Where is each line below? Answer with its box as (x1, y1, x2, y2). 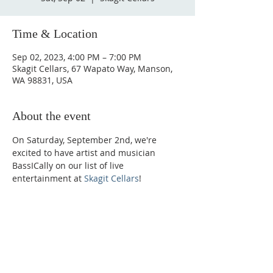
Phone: (12, 223, 48, 237)
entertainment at (12, 172, 84, 184)
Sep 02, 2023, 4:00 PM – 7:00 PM (12, 51, 141, 63)
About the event (12, 109, 91, 122)
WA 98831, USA (12, 74, 73, 86)
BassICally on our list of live (12, 160, 126, 171)
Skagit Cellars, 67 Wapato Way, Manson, (12, 63, 172, 74)
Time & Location (12, 27, 97, 40)
